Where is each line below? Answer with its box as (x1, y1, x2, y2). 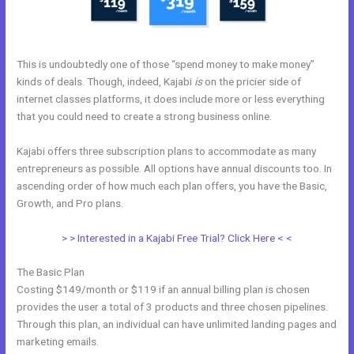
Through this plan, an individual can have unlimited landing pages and (17, 318, 337, 331)
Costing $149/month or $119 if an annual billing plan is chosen (17, 283, 311, 296)
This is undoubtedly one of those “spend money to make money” (17, 57, 315, 70)
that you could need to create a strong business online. (17, 109, 273, 122)
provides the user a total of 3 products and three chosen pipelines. (17, 300, 329, 314)
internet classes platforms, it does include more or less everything (17, 92, 326, 105)
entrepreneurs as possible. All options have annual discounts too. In (17, 161, 333, 175)
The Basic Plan (17, 265, 85, 279)
